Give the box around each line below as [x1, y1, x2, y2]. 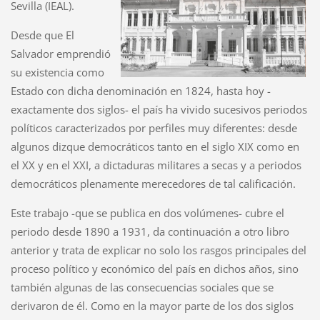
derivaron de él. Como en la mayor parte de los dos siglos [10, 299, 294, 314]
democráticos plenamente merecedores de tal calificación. [10, 176, 296, 191]
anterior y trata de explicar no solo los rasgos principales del [10, 243, 306, 258]
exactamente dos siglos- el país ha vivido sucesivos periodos [10, 102, 307, 117]
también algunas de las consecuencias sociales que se [10, 280, 274, 295]
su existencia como [10, 65, 104, 80]
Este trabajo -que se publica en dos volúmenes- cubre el [10, 206, 284, 221]
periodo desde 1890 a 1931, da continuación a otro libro [10, 224, 289, 239]
